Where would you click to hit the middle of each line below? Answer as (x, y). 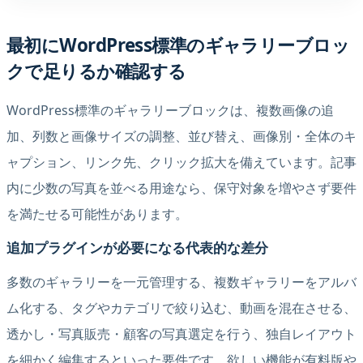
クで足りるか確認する (96, 71)
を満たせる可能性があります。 (97, 214)
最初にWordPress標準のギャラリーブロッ (178, 45)
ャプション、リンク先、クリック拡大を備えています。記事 (181, 162)
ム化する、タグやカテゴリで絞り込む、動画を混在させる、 (181, 307)
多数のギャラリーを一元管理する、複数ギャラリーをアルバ (181, 282)
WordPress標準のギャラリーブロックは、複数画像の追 (170, 111)
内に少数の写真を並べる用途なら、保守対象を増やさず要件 (181, 188)
